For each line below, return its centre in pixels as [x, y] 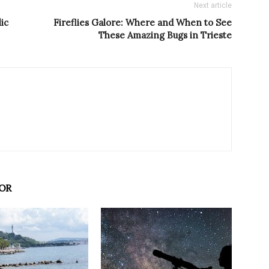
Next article [213, 6]
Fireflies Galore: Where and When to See [143, 23]
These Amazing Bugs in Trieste [165, 35]
